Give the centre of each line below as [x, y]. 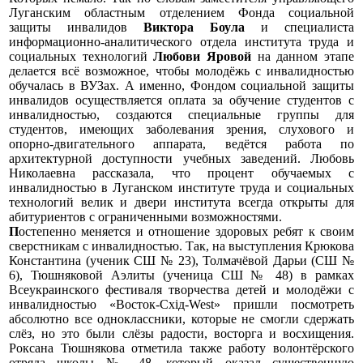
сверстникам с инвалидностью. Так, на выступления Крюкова [181, 246]
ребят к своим [314, 231]
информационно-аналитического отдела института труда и [181, 41]
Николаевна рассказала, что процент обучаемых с [181, 173]
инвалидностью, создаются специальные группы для [181, 114]
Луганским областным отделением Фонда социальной [181, 12]
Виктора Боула [194, 27]
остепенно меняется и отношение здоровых [146, 231]
